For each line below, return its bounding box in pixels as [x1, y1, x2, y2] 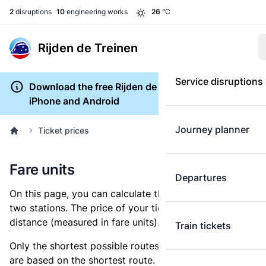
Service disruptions [175, 75, 263, 87]
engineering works [65, 7, 128, 16]
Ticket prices [38, 125, 89, 135]
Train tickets [175, 220, 231, 232]
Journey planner [175, 123, 249, 135]
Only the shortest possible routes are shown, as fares [9, 240, 249, 252]
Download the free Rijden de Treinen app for [28, 81, 229, 93]
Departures [175, 172, 227, 183]
